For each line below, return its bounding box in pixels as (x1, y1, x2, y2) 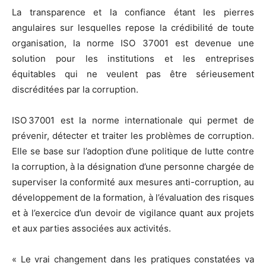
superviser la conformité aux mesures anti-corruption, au (12, 176, 254, 188)
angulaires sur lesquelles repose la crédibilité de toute (12, 21, 254, 33)
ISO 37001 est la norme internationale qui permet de (12, 114, 254, 126)
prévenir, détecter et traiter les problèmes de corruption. (12, 129, 254, 141)
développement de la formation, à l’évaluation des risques (12, 191, 254, 203)
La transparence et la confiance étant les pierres (12, 6, 254, 18)
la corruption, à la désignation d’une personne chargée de (12, 160, 254, 172)
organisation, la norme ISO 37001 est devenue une (12, 37, 254, 49)
